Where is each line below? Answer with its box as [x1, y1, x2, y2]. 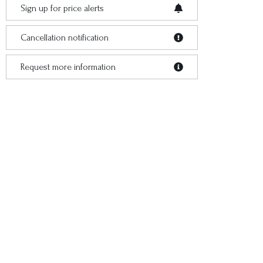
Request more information [21, 62, 116, 72]
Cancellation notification [21, 32, 109, 43]
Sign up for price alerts [21, 3, 104, 14]
